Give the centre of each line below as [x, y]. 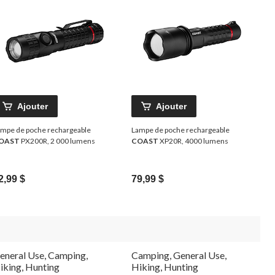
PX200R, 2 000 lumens [57, 141]
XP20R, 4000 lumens [193, 141]
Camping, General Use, [179, 255]
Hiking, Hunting [165, 266]
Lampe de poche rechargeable [180, 130]
